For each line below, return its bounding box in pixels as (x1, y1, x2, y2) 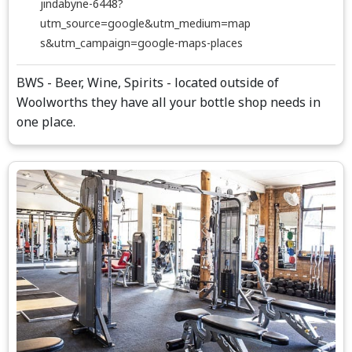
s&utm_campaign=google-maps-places (40, 35, 243, 50)
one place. (16, 113, 75, 130)
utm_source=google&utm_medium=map (40, 16, 251, 31)
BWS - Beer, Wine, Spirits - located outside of (16, 74, 279, 91)
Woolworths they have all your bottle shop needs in (16, 93, 321, 111)
